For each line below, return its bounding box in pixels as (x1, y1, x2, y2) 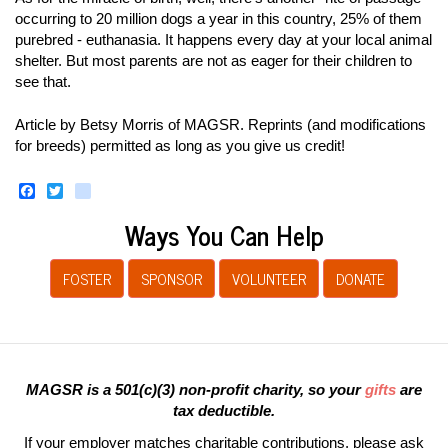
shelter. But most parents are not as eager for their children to (15, 51, 412, 69)
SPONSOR (141, 266, 202, 291)
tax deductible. (173, 402, 275, 419)
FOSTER (63, 266, 111, 291)
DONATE (336, 266, 385, 291)
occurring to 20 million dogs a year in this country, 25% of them (15, 9, 422, 27)
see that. (15, 72, 71, 90)
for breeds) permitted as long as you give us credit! (15, 137, 345, 154)
